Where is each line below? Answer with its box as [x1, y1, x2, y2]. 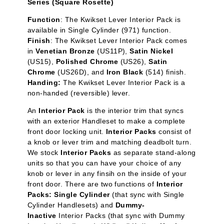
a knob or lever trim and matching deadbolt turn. [27, 138, 192, 146]
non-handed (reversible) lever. [27, 89, 130, 97]
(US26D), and [55, 68, 106, 76]
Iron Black [106, 68, 143, 76]
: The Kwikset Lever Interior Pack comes [50, 36, 187, 45]
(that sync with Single [109, 190, 184, 199]
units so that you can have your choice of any [27, 159, 181, 167]
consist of [156, 127, 191, 136]
